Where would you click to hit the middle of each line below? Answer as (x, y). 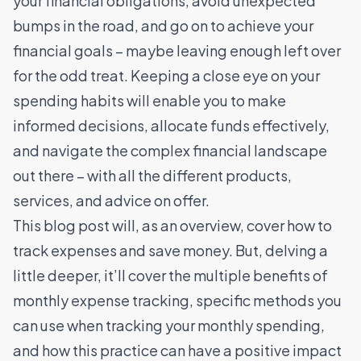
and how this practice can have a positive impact (177, 350)
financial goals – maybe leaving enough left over (177, 50)
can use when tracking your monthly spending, (169, 325)
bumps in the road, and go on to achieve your (163, 25)
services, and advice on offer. (111, 200)
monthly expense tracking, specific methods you (177, 300)
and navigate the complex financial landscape (170, 150)
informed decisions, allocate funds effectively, (171, 125)
